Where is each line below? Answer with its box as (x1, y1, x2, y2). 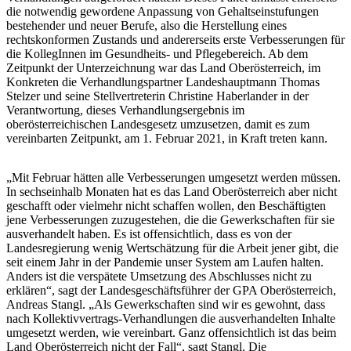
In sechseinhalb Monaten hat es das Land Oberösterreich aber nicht (6, 184, 337, 198)
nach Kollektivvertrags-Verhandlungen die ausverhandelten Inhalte (6, 311, 335, 325)
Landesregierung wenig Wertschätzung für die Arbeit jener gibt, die (6, 241, 338, 255)
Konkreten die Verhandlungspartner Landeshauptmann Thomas (6, 74, 320, 89)
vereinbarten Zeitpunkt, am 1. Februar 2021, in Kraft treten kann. (6, 131, 327, 145)
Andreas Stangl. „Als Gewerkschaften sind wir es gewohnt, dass (6, 297, 325, 311)
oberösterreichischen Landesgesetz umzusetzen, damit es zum (6, 117, 309, 131)
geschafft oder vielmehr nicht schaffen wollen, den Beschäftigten (6, 198, 326, 212)
